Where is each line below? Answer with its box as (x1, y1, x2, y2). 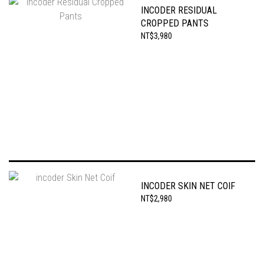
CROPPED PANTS (141, 18, 209, 29)
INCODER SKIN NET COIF (141, 180, 235, 192)
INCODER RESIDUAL (141, 5, 217, 16)
